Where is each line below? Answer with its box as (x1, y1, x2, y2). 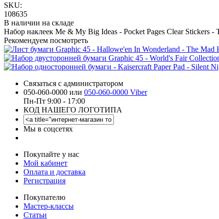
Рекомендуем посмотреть (4, 36, 88, 44)
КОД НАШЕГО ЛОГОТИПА (23, 105, 122, 114)
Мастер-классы (23, 201, 74, 210)
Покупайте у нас (23, 150, 79, 158)
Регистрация (23, 176, 66, 185)
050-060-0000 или (23, 88, 84, 96)
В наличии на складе (4, 18, 74, 27)
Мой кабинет (23, 158, 67, 167)
